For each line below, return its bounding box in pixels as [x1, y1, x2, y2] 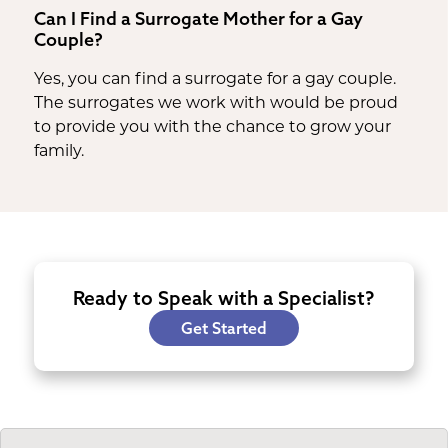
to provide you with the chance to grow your [33, 119, 391, 136]
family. [33, 143, 84, 160]
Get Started [180, 317, 267, 338]
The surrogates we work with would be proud [33, 95, 398, 112]
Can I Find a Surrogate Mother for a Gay [33, 6, 363, 30]
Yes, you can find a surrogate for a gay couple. [33, 71, 396, 88]
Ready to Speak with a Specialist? [73, 285, 375, 310]
